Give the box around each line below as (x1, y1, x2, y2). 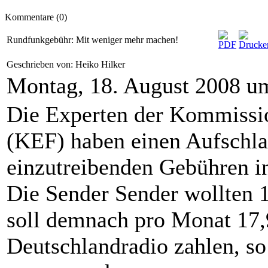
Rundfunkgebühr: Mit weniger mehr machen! (7, 35, 178, 45)
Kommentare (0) (5, 12, 67, 22)
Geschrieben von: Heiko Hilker (7, 59, 127, 69)
